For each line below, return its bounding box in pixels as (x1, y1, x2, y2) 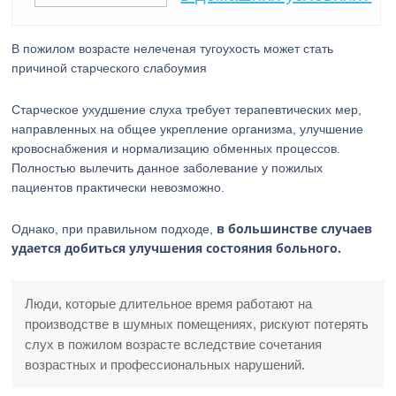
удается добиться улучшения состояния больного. (11, 240, 342, 256)
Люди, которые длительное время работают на (25, 296, 313, 311)
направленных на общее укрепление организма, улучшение (11, 122, 364, 136)
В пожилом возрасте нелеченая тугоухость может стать (11, 42, 334, 56)
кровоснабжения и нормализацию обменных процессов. (11, 141, 341, 156)
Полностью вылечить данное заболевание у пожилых (11, 161, 324, 175)
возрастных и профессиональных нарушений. (25, 357, 306, 372)
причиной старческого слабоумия (11, 61, 208, 75)
